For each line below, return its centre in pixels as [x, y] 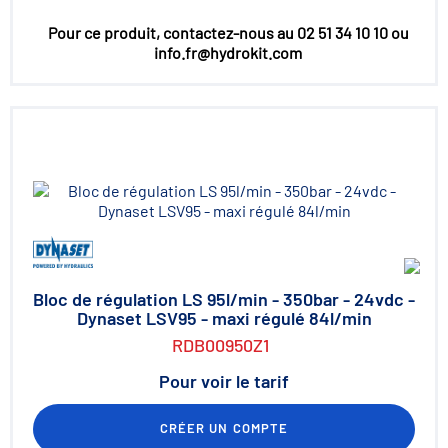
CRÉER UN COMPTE [224, 428]
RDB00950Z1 [220, 345]
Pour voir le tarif [224, 381]
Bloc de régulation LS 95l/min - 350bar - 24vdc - [224, 299]
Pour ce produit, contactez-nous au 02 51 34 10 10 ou [228, 32]
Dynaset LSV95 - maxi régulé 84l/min [224, 318]
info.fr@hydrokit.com [228, 52]
